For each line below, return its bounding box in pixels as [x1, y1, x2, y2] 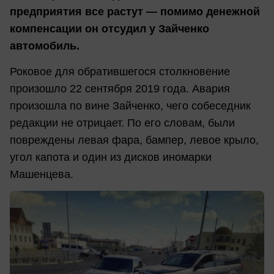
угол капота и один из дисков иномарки [10, 150, 212, 163]
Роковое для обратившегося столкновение [10, 65, 230, 78]
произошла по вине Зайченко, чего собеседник [10, 99, 251, 112]
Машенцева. [10, 168, 76, 180]
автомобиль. [10, 40, 80, 53]
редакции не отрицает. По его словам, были [10, 116, 235, 129]
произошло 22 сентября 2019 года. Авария [10, 82, 230, 95]
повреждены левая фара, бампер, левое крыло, [10, 133, 259, 146]
